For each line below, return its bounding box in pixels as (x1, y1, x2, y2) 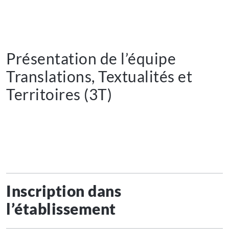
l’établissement (6, 199, 118, 218)
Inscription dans (6, 181, 121, 200)
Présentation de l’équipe (6, 49, 176, 68)
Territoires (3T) (6, 85, 116, 104)
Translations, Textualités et (6, 67, 192, 86)
